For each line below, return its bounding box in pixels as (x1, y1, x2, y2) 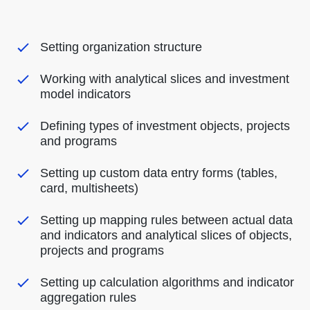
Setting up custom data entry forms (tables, (39, 166, 277, 181)
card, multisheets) (39, 181, 138, 196)
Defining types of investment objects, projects (39, 119, 290, 134)
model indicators (39, 87, 131, 102)
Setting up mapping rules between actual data (39, 213, 293, 228)
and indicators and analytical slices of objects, (39, 228, 292, 243)
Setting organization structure (39, 40, 202, 55)
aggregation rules (39, 291, 136, 305)
